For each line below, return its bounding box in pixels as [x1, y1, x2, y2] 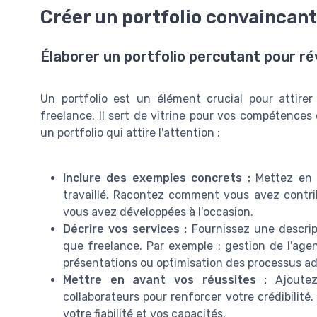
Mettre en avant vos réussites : [63, 273, 267, 287]
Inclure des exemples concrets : [63, 171, 250, 185]
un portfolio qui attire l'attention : [40, 126, 220, 140]
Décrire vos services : [63, 222, 188, 236]
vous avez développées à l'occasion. [63, 205, 253, 219]
